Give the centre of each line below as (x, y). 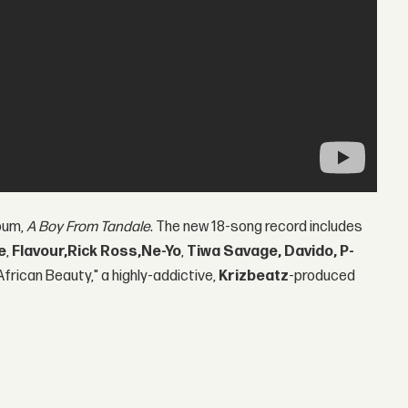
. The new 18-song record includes (257, 228)
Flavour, (40, 252)
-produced (322, 277)
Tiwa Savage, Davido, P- (271, 252)
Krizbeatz (254, 277)
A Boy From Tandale (89, 228)
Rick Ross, (105, 252)
